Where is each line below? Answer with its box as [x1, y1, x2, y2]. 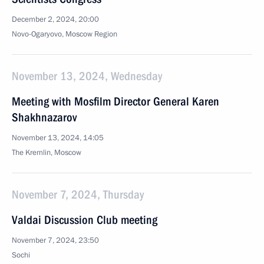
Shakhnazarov [12, 110, 77, 124]
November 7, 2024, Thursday [12, 187, 144, 202]
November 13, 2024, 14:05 [12, 133, 104, 143]
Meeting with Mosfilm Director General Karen [12, 94, 219, 108]
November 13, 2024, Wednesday [12, 69, 162, 83]
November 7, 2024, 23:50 [12, 235, 99, 246]
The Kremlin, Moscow [12, 147, 81, 158]
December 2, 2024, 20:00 [12, 14, 99, 25]
